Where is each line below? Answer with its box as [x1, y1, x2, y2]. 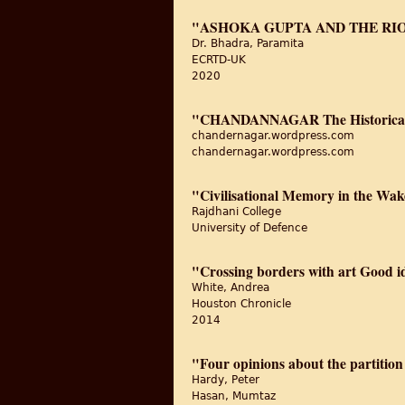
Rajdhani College [192, 205, 281, 218]
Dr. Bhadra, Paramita [192, 37, 304, 50]
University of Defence [192, 221, 307, 234]
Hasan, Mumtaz [192, 390, 276, 402]
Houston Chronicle [192, 297, 291, 310]
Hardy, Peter [192, 373, 259, 386]
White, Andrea [192, 281, 269, 294]
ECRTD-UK [192, 53, 246, 66]
